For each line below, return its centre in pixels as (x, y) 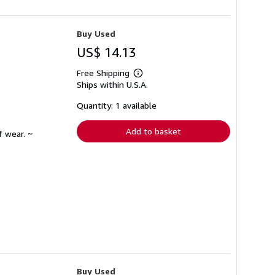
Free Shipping (103, 72)
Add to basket (153, 131)
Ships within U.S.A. (112, 84)
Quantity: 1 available (117, 105)
